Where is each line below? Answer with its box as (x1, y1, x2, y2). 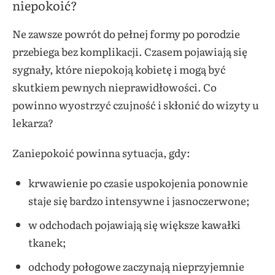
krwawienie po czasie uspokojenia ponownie (28, 175, 248, 191)
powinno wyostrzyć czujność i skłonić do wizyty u (12, 97, 259, 113)
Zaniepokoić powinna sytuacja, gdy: (12, 145, 192, 161)
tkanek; (28, 234, 66, 250)
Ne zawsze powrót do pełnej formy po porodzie (12, 26, 240, 42)
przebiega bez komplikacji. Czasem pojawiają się (12, 44, 247, 60)
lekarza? (12, 115, 53, 131)
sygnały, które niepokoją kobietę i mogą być (12, 61, 226, 77)
